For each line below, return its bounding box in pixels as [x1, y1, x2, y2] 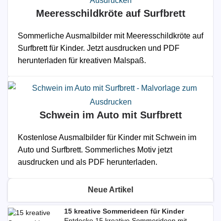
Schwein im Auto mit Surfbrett [39, 110, 182, 120]
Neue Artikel [88, 185, 133, 194]
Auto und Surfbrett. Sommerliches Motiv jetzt [18, 146, 172, 154]
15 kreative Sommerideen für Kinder [64, 207, 184, 215]
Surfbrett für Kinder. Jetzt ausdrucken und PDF [18, 44, 180, 52]
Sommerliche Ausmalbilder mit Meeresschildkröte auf [18, 32, 203, 40]
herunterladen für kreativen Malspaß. [18, 56, 146, 65]
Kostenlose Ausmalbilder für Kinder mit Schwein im [18, 133, 196, 142]
